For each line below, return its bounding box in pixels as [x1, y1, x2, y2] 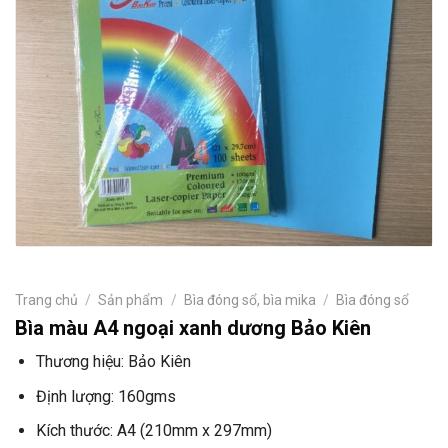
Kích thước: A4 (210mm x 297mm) [35, 421, 272, 441]
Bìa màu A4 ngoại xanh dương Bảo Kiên [15, 315, 371, 340]
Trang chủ [15, 291, 78, 308]
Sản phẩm [98, 291, 164, 308]
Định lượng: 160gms [35, 386, 176, 406]
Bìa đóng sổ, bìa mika [183, 291, 316, 308]
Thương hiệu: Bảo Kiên [35, 352, 191, 372]
